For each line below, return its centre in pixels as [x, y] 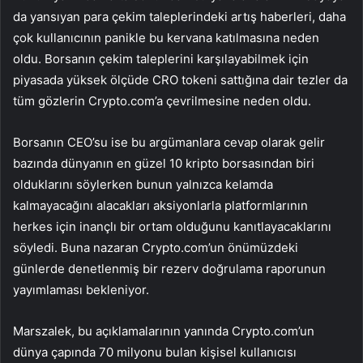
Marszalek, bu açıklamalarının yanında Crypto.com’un [164, 331]
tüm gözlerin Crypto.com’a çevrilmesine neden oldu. [164, 101]
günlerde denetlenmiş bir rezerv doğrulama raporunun [169, 269]
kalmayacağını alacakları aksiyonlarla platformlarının [160, 206]
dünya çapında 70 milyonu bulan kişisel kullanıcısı [155, 352]
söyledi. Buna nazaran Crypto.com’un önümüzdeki [156, 248]
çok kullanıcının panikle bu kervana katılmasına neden [166, 38]
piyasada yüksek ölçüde [83, 80]
